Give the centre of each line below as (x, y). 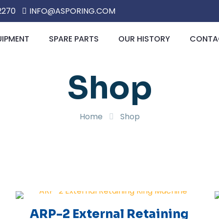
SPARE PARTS (74, 39)
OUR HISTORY (144, 39)
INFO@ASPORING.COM (72, 11)
